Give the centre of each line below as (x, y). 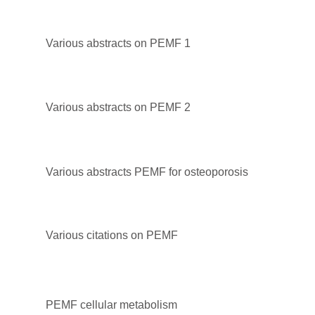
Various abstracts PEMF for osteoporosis (147, 172)
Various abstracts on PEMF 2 (118, 107)
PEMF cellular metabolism (111, 304)
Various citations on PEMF (112, 235)
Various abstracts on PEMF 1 (118, 43)
